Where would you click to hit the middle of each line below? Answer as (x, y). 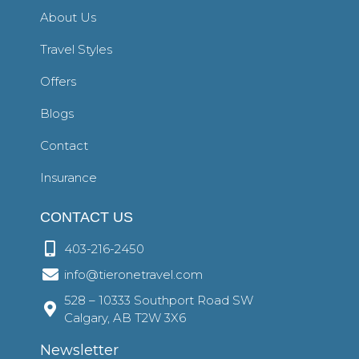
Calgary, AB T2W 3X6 (125, 318)
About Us (68, 18)
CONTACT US (87, 218)
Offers (58, 82)
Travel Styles (76, 50)
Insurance (69, 178)
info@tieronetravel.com (133, 275)
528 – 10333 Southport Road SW (159, 301)
